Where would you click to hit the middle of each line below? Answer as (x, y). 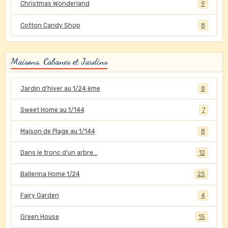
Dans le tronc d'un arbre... (59, 153)
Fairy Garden (39, 196)
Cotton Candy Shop (50, 25)
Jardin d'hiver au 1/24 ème (60, 88)
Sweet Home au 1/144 (52, 110)
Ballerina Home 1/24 (50, 174)
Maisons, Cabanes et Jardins (59, 62)
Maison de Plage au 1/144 (58, 131)
